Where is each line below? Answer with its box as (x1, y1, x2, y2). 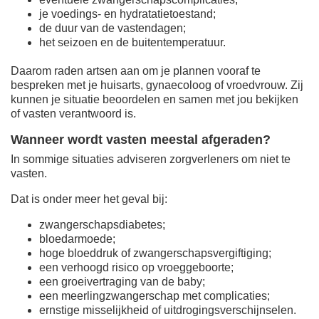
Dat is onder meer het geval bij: (11, 192, 167, 205)
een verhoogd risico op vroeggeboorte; (39, 261, 234, 273)
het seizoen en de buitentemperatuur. (39, 36, 226, 48)
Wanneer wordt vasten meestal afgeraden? (11, 132, 271, 147)
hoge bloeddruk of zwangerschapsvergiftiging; (39, 246, 271, 259)
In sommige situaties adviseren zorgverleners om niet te (11, 152, 291, 165)
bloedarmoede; (39, 232, 115, 245)
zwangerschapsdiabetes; (39, 218, 165, 231)
